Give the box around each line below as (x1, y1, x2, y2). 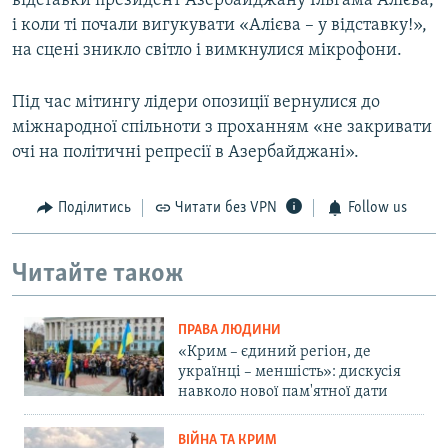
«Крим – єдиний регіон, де (178, 344, 371, 361)
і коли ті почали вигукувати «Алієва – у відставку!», (12, 16, 427, 36)
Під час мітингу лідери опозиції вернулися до (12, 93, 380, 113)
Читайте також (12, 260, 184, 288)
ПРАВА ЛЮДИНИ (178, 323, 281, 339)
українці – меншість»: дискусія (178, 364, 401, 381)
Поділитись (57, 200, 131, 217)
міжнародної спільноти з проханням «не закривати (12, 118, 432, 138)
